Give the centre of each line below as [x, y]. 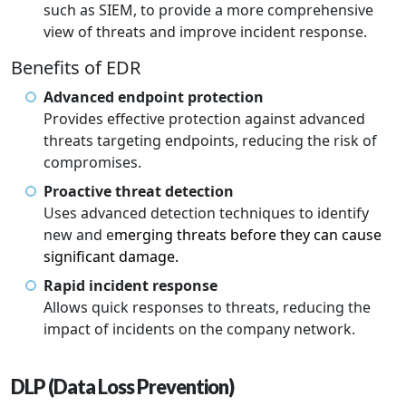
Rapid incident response [130, 286]
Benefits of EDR [76, 68]
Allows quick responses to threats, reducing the [207, 308]
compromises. [92, 163]
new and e [79, 235]
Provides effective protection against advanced [204, 119]
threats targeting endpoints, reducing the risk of [210, 141]
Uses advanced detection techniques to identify [206, 213]
